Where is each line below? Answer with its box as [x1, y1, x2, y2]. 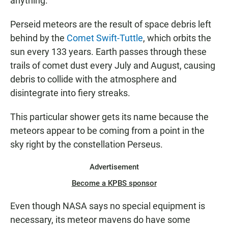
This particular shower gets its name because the [10, 111, 209, 123]
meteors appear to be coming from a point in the [10, 125, 205, 136]
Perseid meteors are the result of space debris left [10, 19, 211, 30]
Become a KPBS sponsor [71, 179, 157, 188]
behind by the [10, 33, 67, 44]
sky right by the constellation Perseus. [10, 139, 163, 150]
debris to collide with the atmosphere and [10, 74, 177, 85]
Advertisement [89, 162, 139, 172]
